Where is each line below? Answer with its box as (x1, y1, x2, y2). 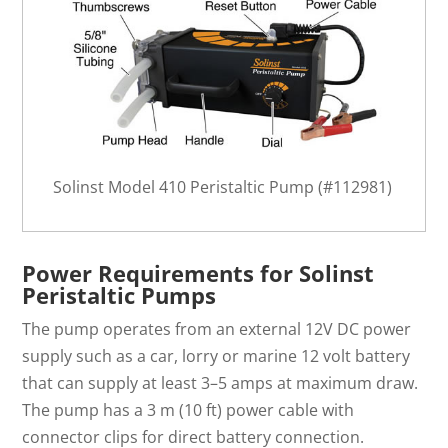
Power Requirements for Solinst (22, 257, 375, 288)
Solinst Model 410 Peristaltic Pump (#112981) (53, 175, 393, 198)
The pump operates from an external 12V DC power (22, 317, 412, 340)
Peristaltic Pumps (22, 279, 217, 310)
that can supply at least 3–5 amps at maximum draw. (22, 371, 419, 394)
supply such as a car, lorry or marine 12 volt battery (22, 344, 411, 367)
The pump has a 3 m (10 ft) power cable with (22, 398, 355, 421)
